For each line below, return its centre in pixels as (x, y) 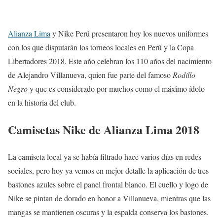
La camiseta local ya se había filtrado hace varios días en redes (105, 157)
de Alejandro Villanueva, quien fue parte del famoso (90, 75)
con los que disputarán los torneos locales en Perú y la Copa (101, 47)
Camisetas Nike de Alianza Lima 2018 (104, 130)
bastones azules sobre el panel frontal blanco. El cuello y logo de (108, 184)
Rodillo (184, 75)
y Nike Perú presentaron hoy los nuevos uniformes (129, 34)
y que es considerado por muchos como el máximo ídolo (116, 89)
